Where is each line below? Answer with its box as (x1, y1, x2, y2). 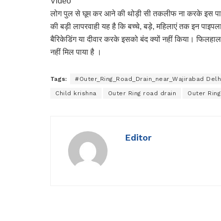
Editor (125, 132, 151, 143)
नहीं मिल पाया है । (50, 47, 102, 56)
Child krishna (55, 89, 97, 97)
